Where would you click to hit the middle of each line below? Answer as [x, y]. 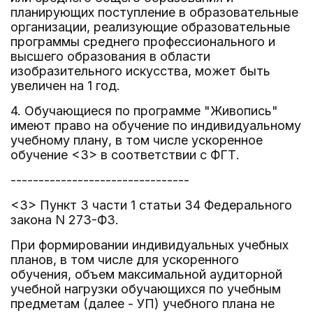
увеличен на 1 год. [65, 86]
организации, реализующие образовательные [150, 27]
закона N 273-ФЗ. [65, 220]
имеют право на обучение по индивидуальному [156, 125]
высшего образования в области [110, 56]
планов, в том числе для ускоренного [125, 260]
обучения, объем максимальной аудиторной [146, 274]
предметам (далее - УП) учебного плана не [143, 304]
